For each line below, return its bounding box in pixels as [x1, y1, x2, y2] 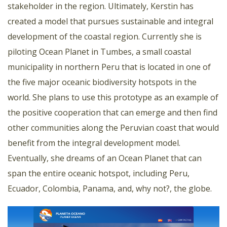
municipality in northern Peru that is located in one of [8, 61, 211, 72]
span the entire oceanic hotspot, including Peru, [8, 167, 190, 179]
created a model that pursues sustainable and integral [8, 15, 213, 27]
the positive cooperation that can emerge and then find [8, 106, 217, 118]
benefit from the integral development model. [8, 137, 180, 148]
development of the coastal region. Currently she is [8, 30, 202, 42]
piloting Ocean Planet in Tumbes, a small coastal [8, 46, 191, 57]
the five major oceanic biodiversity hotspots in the [8, 76, 197, 88]
